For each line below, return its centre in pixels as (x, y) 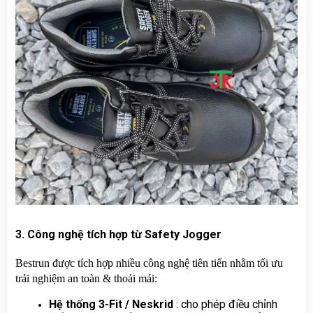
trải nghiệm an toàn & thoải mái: (86, 278)
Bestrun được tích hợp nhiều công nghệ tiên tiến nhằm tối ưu (149, 263)
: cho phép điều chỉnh (227, 304)
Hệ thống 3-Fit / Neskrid (112, 304)
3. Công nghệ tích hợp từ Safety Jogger (118, 234)
